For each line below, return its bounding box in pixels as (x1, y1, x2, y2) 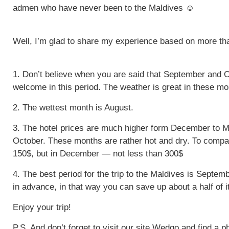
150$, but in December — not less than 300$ (13, 149, 183, 158)
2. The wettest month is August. (13, 103, 133, 112)
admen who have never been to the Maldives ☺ (13, 3, 194, 13)
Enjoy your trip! (13, 202, 71, 212)
